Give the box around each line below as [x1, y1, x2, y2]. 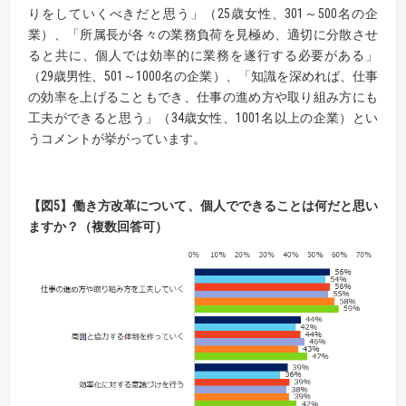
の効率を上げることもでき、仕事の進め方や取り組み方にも [28, 90, 378, 105]
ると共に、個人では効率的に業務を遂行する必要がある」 [28, 48, 378, 63]
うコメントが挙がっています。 [28, 131, 206, 147]
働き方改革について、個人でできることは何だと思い [72, 198, 379, 214]
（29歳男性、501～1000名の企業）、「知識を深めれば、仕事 [28, 69, 378, 84]
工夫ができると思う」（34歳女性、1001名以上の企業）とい [28, 111, 378, 126]
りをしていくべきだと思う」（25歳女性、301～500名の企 [28, 6, 378, 22]
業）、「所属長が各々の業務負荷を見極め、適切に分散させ [28, 27, 378, 43]
